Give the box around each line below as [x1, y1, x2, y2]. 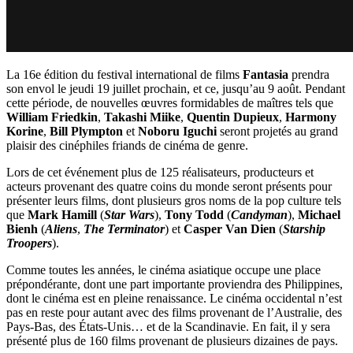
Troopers [6, 236, 52, 250]
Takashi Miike [104, 110, 180, 124]
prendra [288, 67, 329, 81]
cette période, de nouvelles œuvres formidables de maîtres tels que [6, 95, 333, 110]
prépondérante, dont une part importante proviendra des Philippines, [6, 277, 343, 291]
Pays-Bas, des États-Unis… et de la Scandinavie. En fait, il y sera [6, 319, 330, 333]
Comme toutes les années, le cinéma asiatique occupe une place [6, 262, 321, 277]
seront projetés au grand [217, 124, 338, 138]
